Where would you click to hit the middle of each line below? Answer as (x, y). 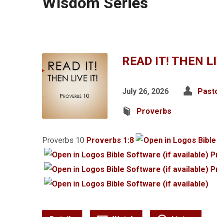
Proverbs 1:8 (110, 140)
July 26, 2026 (145, 91)
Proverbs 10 (63, 140)
